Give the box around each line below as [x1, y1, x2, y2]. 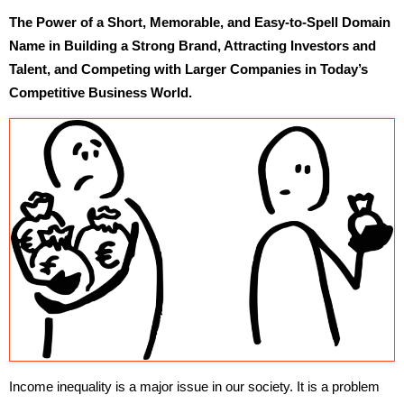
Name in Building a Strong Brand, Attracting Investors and [9, 37, 376, 53]
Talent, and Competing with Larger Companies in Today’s [9, 60, 368, 77]
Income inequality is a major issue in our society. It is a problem [9, 379, 380, 395]
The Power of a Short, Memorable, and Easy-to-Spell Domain [9, 14, 390, 30]
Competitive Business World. [9, 84, 192, 100]
